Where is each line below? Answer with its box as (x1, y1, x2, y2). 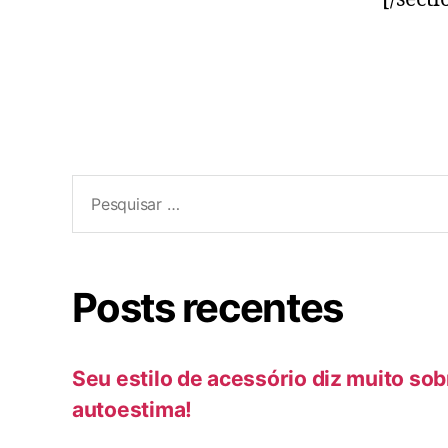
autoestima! (72, 397, 193, 423)
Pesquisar (63, 174, 158, 199)
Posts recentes (72, 283, 343, 333)
